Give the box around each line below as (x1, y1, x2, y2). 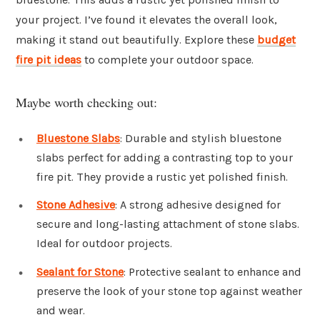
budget (257, 33, 296, 47)
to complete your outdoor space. (81, 53, 254, 67)
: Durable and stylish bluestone (120, 131, 281, 145)
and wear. (36, 304, 85, 318)
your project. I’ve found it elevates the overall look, (16, 13, 277, 27)
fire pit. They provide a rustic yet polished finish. (36, 169, 288, 184)
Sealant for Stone (36, 265, 124, 279)
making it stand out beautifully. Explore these (16, 33, 257, 47)
